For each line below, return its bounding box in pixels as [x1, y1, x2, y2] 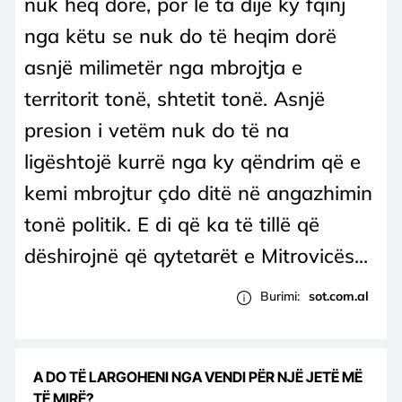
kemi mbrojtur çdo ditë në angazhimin [24, 179, 372, 205]
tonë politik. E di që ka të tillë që [24, 211, 319, 237]
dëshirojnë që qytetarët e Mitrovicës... [24, 242, 368, 268]
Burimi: [260, 288, 300, 305]
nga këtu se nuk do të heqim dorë [24, 22, 336, 48]
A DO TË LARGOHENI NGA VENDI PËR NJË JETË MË [33, 367, 363, 386]
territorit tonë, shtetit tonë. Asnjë [24, 85, 325, 111]
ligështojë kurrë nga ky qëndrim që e [24, 148, 361, 174]
